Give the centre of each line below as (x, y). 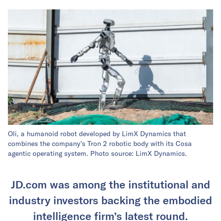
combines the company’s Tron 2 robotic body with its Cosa (100, 144)
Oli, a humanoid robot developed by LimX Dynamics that (97, 134)
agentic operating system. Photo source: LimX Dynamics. (97, 153)
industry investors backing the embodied (110, 200)
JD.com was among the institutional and (110, 184)
